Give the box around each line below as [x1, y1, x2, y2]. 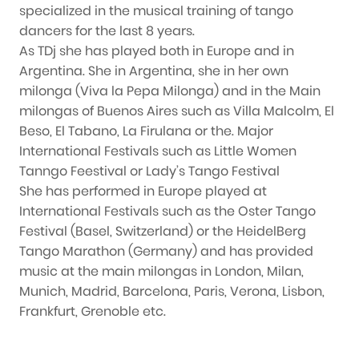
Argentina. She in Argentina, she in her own [19, 62, 288, 81]
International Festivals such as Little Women [19, 142, 296, 161]
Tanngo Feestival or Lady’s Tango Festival [19, 162, 280, 181]
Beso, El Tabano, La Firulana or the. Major [19, 122, 273, 141]
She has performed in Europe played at [19, 182, 267, 201]
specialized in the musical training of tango [19, 2, 293, 21]
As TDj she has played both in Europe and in [19, 42, 294, 61]
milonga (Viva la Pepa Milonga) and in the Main [19, 82, 321, 101]
